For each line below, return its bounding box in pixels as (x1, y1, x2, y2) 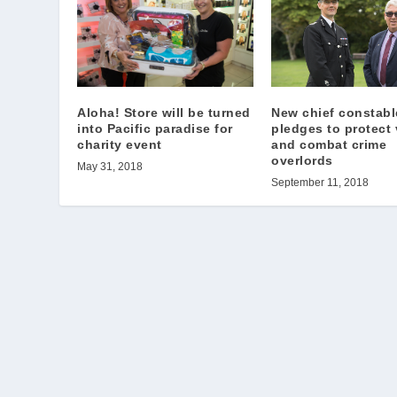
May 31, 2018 (77, 160, 144, 174)
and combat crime (271, 137, 386, 152)
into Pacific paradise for (77, 121, 233, 136)
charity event (77, 137, 162, 152)
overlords (271, 153, 333, 168)
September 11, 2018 (271, 176, 369, 190)
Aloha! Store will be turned (77, 105, 251, 121)
